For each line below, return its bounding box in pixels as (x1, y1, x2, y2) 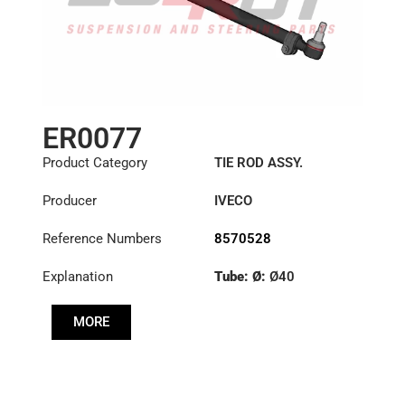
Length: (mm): (213, 301, 305, 318)
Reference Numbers (42, 231, 162, 248)
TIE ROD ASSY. (213, 155, 303, 172)
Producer (42, 193, 97, 210)
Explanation (42, 268, 113, 286)
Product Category (42, 155, 147, 172)
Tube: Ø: (213, 268, 269, 286)
